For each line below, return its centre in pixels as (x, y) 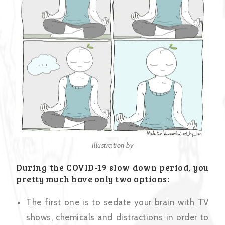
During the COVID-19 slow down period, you (113, 168)
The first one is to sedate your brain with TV (118, 203)
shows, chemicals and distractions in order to (118, 218)
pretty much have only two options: (93, 179)
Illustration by (113, 145)
